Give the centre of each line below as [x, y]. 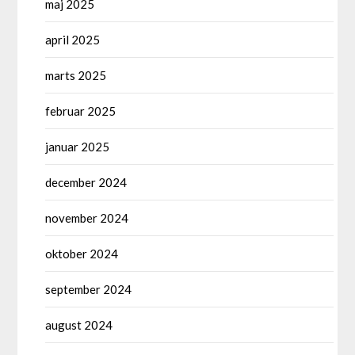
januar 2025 [78, 146]
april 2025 [73, 39]
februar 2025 [81, 111]
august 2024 [79, 324]
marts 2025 [76, 75]
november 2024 [87, 218]
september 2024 [89, 289]
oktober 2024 [82, 253]
